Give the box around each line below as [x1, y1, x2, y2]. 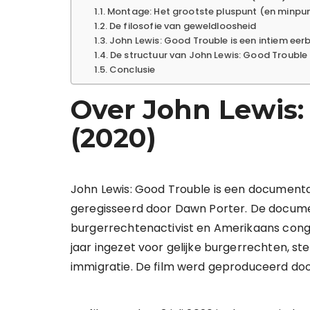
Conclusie [109, 63, 156, 76]
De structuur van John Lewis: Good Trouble [110, 48, 308, 62]
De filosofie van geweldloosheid [109, 19, 257, 33]
